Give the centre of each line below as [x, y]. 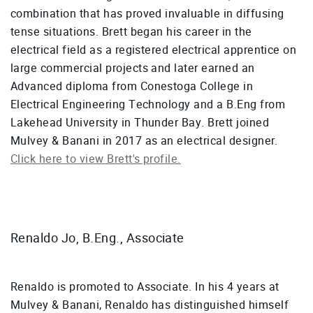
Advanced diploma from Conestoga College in [132, 87]
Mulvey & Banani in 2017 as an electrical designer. [144, 141]
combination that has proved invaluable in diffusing [147, 14]
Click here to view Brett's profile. [96, 159]
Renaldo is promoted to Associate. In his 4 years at [145, 287]
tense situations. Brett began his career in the [131, 32]
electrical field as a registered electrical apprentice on [154, 50]
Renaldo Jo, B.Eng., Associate [97, 238]
